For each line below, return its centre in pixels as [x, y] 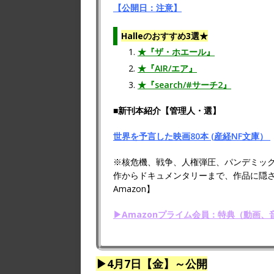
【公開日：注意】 [147, 8]
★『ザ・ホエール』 [176, 52]
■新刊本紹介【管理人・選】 [167, 111]
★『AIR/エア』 [167, 68]
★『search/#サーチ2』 [184, 85]
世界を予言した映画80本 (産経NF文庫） [192, 136]
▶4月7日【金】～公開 [152, 264]
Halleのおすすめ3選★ [165, 36]
